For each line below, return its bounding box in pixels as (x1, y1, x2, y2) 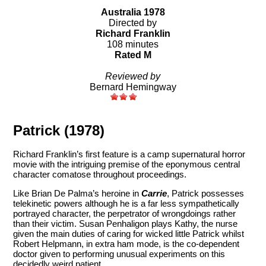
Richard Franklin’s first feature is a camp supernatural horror (13, 148, 246, 159)
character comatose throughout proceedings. (13, 169, 187, 179)
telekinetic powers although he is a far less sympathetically (13, 198, 240, 208)
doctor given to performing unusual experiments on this (13, 248, 226, 259)
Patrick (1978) (13, 122, 105, 139)
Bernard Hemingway (89, 82, 176, 93)
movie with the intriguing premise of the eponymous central (13, 159, 240, 169)
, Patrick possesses (167, 188, 245, 198)
